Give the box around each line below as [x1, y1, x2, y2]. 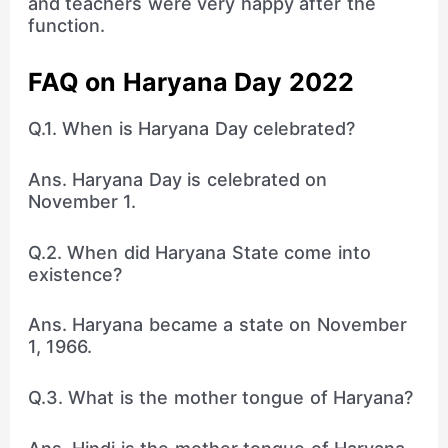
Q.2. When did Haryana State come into [27, 241, 371, 263]
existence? [27, 263, 122, 285]
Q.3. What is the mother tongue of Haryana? [27, 387, 414, 409]
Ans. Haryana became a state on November [27, 314, 407, 336]
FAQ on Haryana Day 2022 [27, 67, 354, 98]
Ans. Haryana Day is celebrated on [27, 168, 328, 190]
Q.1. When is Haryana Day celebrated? [27, 118, 356, 140]
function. [27, 15, 105, 37]
